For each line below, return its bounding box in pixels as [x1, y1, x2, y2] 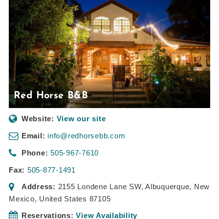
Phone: [21, 149, 48, 157]
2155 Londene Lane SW [58, 182, 141, 191]
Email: [21, 131, 45, 140]
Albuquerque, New [145, 182, 210, 191]
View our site [56, 114, 106, 123]
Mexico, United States [9, 195, 87, 203]
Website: [21, 114, 54, 123]
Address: [21, 182, 56, 191]
